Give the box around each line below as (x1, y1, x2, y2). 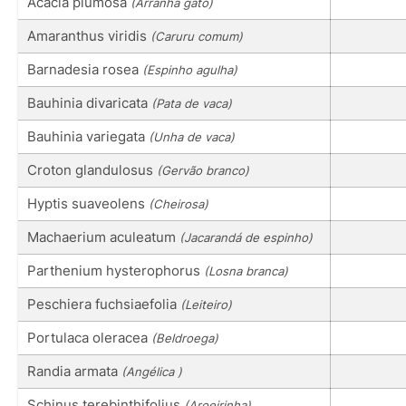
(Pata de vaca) (151, 95, 232, 111)
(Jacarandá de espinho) (179, 229, 313, 245)
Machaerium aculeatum (27, 227, 179, 246)
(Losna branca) (204, 263, 288, 278)
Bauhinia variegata (27, 127, 149, 145)
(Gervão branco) (157, 162, 249, 178)
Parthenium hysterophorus (27, 261, 204, 279)
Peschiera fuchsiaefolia (27, 295, 180, 313)
